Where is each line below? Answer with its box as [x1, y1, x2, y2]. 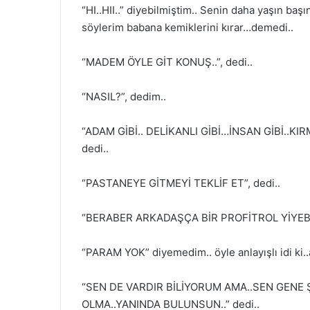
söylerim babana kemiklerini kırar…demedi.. [82, 21, 293, 34]
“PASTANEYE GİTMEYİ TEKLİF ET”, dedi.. [82, 176, 280, 190]
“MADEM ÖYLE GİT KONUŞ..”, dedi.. [82, 55, 253, 69]
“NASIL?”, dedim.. [82, 90, 166, 103]
